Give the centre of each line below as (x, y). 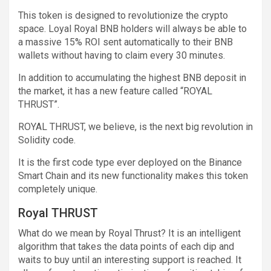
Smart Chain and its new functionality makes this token (133, 175)
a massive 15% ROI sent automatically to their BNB (126, 42)
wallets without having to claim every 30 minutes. (122, 55)
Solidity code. (47, 140)
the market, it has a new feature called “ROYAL (115, 91)
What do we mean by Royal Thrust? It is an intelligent (129, 233)
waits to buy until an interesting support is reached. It (130, 260)
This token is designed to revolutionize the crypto (123, 15)
